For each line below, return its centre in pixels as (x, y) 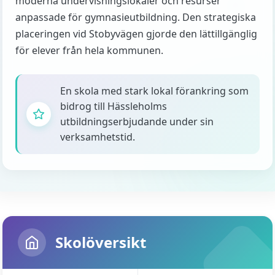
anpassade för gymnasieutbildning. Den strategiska (136, 17)
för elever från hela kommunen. (89, 50)
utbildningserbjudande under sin (137, 122)
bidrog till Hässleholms (114, 106)
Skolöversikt (101, 242)
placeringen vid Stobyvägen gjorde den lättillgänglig (136, 34)
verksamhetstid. (98, 137)
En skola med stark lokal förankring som (154, 91)
